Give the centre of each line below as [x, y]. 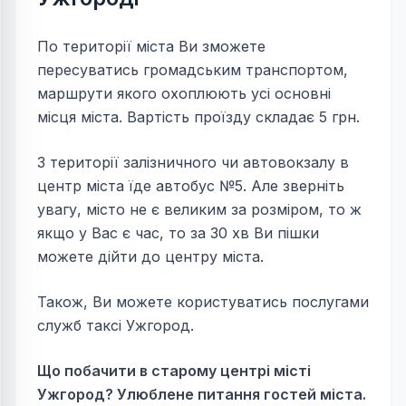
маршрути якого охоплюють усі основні [184, 93]
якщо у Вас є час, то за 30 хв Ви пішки [178, 233]
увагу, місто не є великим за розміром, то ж [199, 209]
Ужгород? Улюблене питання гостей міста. [202, 394]
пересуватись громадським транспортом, [193, 70]
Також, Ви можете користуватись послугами [203, 302]
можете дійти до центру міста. [150, 256]
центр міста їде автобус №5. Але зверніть [191, 186]
